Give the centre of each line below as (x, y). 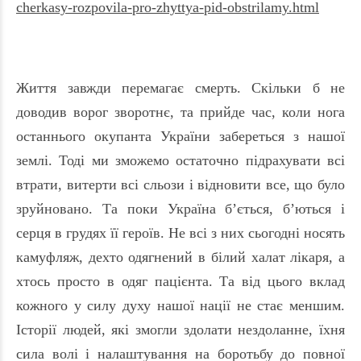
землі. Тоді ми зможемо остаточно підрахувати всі (180, 161)
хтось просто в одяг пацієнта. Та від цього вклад (180, 282)
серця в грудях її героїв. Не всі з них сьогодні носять (180, 233)
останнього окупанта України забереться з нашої (180, 137)
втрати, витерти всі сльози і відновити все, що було (180, 185)
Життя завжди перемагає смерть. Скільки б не (180, 88)
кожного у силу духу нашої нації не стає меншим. (180, 306)
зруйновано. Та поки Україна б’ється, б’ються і (180, 209)
